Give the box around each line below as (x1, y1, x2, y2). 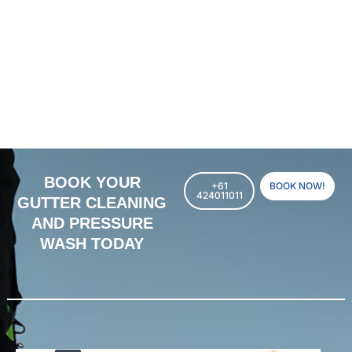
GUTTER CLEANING (17, 194, 167, 212)
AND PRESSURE (31, 214, 153, 233)
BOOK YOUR (43, 174, 141, 192)
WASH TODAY (40, 235, 144, 253)
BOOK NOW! (269, 180, 325, 192)
